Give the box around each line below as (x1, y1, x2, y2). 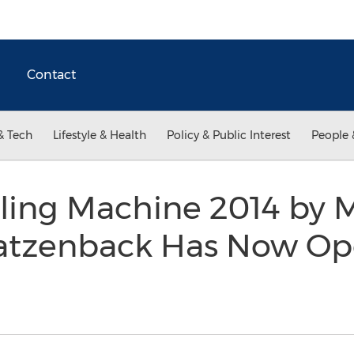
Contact (27, 67, 76, 82)
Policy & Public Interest (167, 128, 291, 142)
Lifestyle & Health (53, 128, 146, 142)
